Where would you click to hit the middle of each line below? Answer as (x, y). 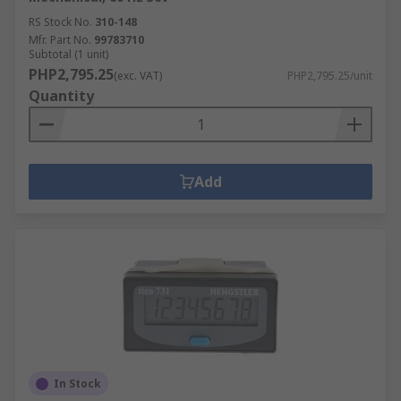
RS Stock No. (60, 22)
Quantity (61, 96)
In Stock (77, 384)
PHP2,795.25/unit (330, 76)
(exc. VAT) (138, 76)
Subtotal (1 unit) (68, 54)
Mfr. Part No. (60, 40)
